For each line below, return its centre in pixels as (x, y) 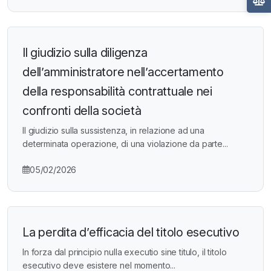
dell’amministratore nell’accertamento (123, 72)
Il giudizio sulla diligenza (85, 53)
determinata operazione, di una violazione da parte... (125, 144)
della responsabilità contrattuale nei (117, 92)
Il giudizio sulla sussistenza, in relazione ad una (113, 131)
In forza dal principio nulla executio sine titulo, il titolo (125, 252)
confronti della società (82, 111)
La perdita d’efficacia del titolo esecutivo (131, 233)
